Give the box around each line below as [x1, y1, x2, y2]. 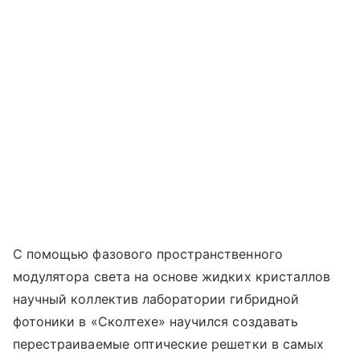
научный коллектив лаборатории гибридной [13, 291, 299, 308]
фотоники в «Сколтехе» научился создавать [13, 313, 298, 330]
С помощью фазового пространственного [13, 246, 283, 263]
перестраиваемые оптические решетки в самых [13, 336, 325, 353]
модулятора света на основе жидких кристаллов [13, 268, 331, 285]
